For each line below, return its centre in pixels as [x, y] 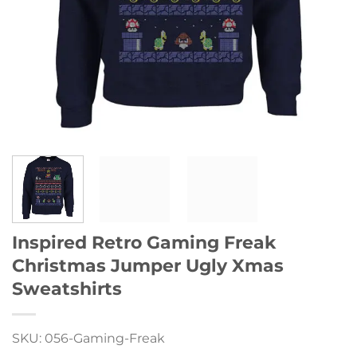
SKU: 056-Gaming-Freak [88, 338]
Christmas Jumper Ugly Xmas [148, 265]
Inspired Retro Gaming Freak [144, 242]
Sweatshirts [67, 288]
